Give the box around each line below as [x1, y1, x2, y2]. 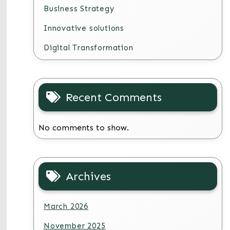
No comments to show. [39, 123, 129, 132]
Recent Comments [66, 90, 162, 104]
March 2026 [44, 202, 89, 211]
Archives [66, 169, 111, 183]
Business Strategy [44, 4, 114, 13]
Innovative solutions [44, 24, 125, 33]
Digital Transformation [44, 43, 133, 52]
